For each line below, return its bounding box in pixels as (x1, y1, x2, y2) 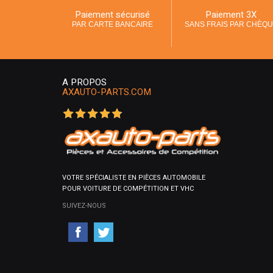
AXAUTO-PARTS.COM (62, 85, 151, 99)
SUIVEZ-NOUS (62, 200, 106, 211)
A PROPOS (62, 75, 107, 89)
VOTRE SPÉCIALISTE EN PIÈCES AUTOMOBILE (62, 172, 205, 183)
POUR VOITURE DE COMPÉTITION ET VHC (62, 183, 194, 194)
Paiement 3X (205, 7, 257, 21)
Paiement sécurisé (74, 7, 150, 21)
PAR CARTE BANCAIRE (71, 19, 153, 29)
